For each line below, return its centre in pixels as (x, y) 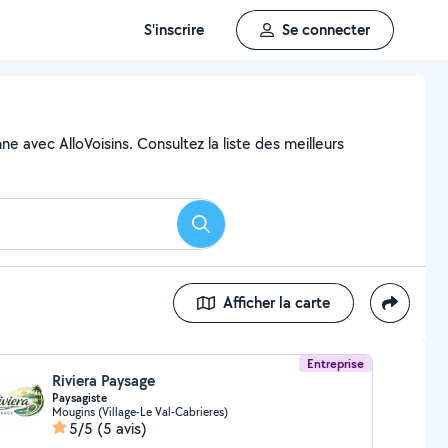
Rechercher (237, 230)
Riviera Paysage (103, 380)
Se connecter (326, 29)
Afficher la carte (276, 302)
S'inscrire (174, 29)
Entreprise (336, 363)
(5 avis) (121, 428)
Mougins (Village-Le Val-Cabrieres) (139, 411)
